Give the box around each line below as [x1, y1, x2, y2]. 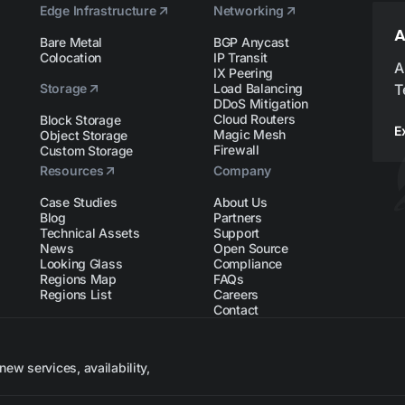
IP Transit [212, 50, 268, 65]
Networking [212, 3, 285, 18]
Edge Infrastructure [39, 3, 156, 18]
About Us [212, 194, 268, 210]
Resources [39, 163, 104, 178]
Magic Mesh [212, 127, 287, 142]
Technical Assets [39, 225, 140, 240]
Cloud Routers [212, 111, 296, 127]
